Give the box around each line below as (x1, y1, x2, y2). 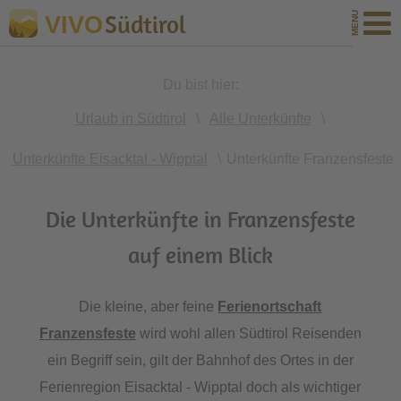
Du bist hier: (162, 77, 239, 92)
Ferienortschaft (218, 299, 322, 314)
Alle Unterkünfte (209, 111, 311, 126)
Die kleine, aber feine (79, 299, 218, 314)
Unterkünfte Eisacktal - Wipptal (12, 151, 208, 166)
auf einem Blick (127, 241, 273, 269)
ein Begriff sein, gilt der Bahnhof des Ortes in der (47, 353, 354, 368)
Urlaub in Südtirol (75, 111, 186, 126)
